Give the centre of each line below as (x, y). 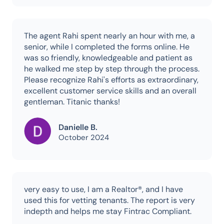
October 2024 (84, 138)
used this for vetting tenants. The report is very (109, 200)
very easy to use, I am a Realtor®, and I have (103, 189)
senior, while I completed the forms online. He (107, 47)
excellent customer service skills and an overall (110, 91)
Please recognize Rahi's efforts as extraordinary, (111, 80)
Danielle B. (78, 127)
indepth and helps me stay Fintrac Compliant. (108, 211)
